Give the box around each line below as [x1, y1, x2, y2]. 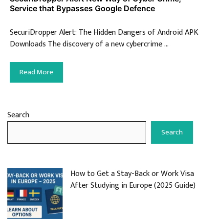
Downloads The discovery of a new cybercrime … [10, 38, 169, 51]
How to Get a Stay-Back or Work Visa [70, 167, 194, 181]
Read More [20, 66, 53, 79]
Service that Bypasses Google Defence [10, 3, 155, 13]
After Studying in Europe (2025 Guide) [70, 179, 196, 193]
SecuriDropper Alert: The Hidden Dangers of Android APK [10, 26, 198, 40]
